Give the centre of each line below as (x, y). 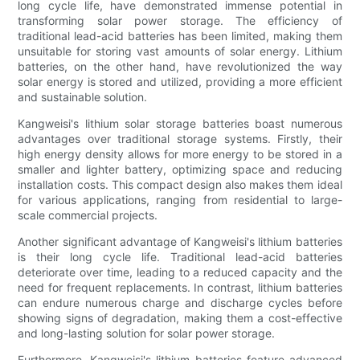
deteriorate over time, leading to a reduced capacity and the (180, 272)
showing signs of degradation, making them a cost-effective (180, 318)
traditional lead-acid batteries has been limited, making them (180, 36)
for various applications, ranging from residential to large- (180, 200)
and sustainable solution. (83, 97)
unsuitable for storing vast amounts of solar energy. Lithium (180, 51)
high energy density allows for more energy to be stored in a (180, 154)
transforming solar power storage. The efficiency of (180, 21)
